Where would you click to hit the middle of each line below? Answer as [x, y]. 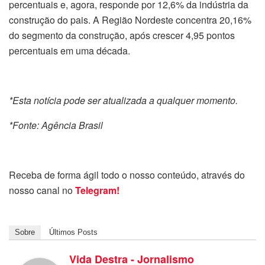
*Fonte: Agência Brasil [56, 125]
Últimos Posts [73, 232]
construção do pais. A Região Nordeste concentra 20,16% [130, 20]
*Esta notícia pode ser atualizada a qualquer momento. [123, 100]
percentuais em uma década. [70, 50]
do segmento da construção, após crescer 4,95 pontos [122, 35]
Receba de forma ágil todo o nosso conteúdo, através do [127, 174]
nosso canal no [42, 190]
